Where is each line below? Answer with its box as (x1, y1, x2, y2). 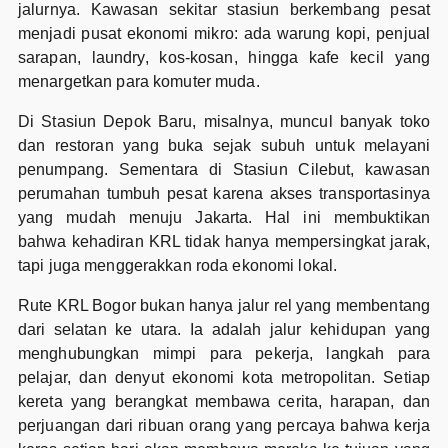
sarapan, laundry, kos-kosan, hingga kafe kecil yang (17, 49, 431, 67)
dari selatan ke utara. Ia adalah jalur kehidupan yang (17, 321, 431, 339)
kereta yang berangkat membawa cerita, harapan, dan (17, 393, 431, 411)
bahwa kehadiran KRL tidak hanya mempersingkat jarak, (17, 233, 431, 251)
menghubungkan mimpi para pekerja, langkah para (17, 345, 431, 363)
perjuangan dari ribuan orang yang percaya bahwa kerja (17, 417, 431, 435)
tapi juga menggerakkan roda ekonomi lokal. (17, 257, 338, 275)
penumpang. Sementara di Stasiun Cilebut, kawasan (17, 161, 431, 179)
